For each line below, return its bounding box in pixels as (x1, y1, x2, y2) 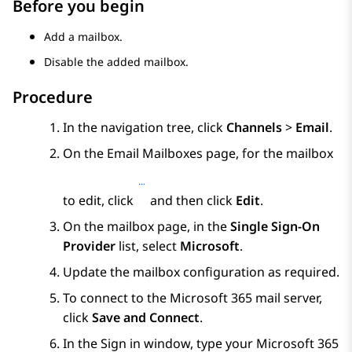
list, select (115, 237, 180, 255)
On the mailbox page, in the (63, 218, 230, 236)
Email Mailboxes (107, 145, 203, 163)
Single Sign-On (230, 218, 320, 236)
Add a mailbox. (44, 29, 123, 45)
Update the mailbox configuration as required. (63, 263, 339, 281)
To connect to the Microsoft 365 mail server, (63, 289, 322, 307)
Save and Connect (92, 309, 200, 327)
